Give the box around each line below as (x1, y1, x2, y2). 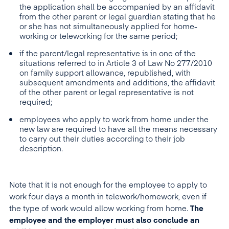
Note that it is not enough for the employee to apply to (9, 181, 207, 189)
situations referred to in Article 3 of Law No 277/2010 (19, 59, 212, 67)
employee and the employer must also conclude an (9, 216, 199, 224)
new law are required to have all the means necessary (19, 125, 217, 133)
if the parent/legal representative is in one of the (19, 50, 196, 58)
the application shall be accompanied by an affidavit (19, 3, 215, 11)
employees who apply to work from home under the (19, 116, 209, 124)
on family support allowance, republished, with (19, 69, 191, 77)
